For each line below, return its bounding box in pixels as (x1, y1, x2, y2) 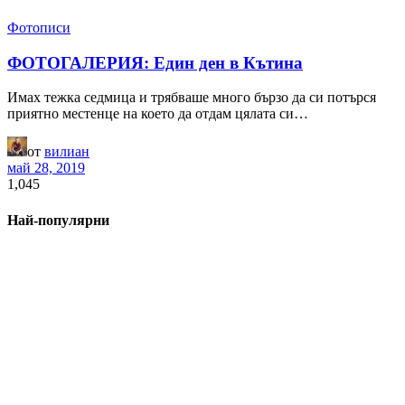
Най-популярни (7, 212, 109, 228)
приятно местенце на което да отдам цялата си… (7, 106, 308, 122)
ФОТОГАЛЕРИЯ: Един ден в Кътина (7, 52, 303, 72)
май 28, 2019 (7, 160, 85, 176)
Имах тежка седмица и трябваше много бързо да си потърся (7, 89, 376, 106)
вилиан (44, 144, 89, 160)
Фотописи (7, 19, 71, 35)
